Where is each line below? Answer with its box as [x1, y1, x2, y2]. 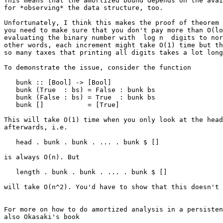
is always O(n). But [4, 153, 80, 161]
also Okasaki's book [4, 213, 80, 221]
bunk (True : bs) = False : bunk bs [4, 86, 155, 94]
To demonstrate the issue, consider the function [4, 64, 191, 72]
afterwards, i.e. [4, 123, 68, 131]
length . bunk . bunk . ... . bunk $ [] [4, 168, 167, 176]
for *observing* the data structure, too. [4, 4, 163, 12]
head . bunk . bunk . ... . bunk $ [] [4, 138, 159, 146]
